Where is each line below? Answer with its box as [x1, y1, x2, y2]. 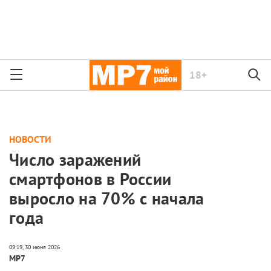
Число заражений [9, 148, 142, 171]
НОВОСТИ [9, 133, 51, 145]
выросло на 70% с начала [9, 187, 204, 210]
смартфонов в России [9, 168, 172, 191]
